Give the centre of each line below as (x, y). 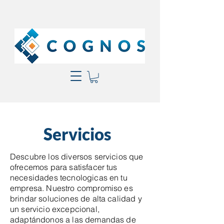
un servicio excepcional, (55, 209)
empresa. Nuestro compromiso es (71, 188)
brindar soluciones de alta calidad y (76, 198)
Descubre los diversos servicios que (77, 156)
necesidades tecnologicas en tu (69, 177)
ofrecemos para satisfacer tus (64, 167)
